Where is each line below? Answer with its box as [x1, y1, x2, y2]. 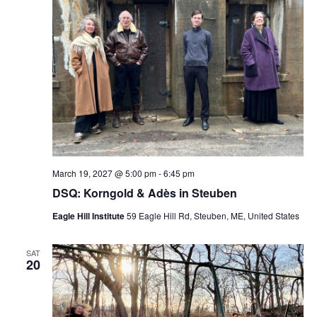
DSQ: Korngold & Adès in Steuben [52, 184, 237, 201]
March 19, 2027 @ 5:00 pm [52, 166, 156, 179]
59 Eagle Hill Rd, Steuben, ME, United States [126, 209, 299, 221]
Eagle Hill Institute [52, 209, 127, 222]
